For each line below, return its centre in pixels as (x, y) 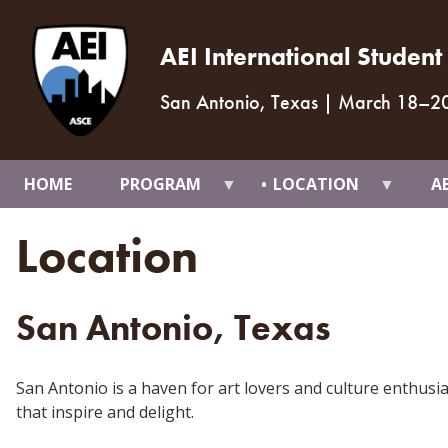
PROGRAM (160, 183)
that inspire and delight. (105, 411)
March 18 (378, 102)
